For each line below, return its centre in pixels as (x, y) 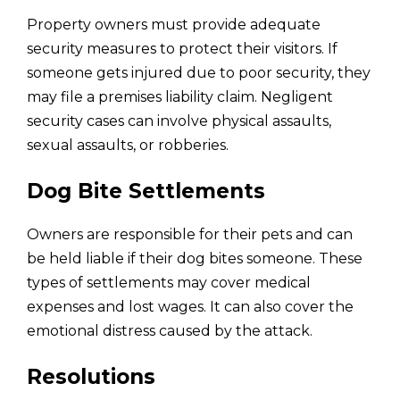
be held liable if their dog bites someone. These (195, 258)
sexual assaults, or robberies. (128, 145)
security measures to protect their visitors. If (182, 48)
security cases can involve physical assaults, (179, 121)
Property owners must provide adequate (174, 24)
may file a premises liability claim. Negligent (180, 96)
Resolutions (91, 376)
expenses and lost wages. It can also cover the (190, 306)
